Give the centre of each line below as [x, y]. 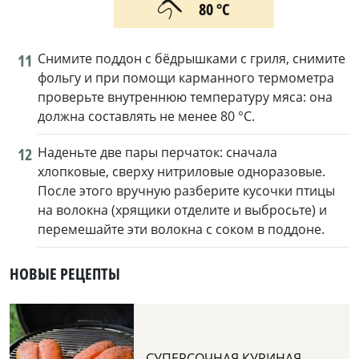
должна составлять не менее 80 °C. [146, 117]
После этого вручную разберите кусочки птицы [186, 191]
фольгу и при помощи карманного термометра [186, 78]
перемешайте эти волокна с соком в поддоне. [181, 230]
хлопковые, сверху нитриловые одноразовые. [182, 172]
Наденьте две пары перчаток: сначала [157, 153]
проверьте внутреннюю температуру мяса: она [185, 97]
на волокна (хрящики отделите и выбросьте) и [182, 210]
